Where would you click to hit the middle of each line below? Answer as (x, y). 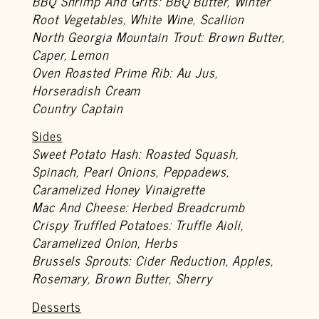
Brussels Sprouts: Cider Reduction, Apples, (153, 260)
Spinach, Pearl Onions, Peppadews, (131, 171)
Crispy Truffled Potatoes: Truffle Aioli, (138, 225)
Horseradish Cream (87, 89)
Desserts (57, 306)
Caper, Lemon (70, 54)
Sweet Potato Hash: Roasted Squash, (135, 153)
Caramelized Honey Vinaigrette (119, 189)
